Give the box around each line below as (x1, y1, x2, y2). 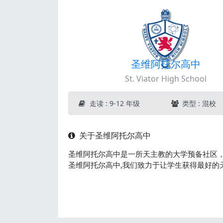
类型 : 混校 (180, 99, 216, 108)
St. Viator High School (125, 73, 207, 84)
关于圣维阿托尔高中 (77, 130, 151, 141)
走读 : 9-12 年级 (88, 99, 140, 108)
